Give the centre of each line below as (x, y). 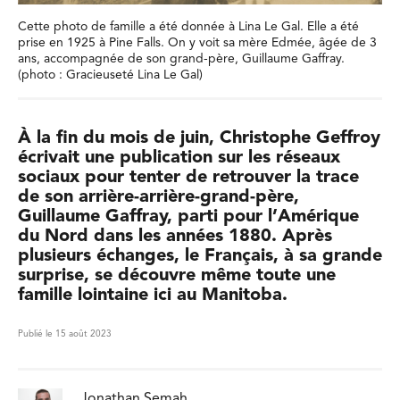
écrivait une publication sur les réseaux (179, 158)
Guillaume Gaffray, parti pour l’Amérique (188, 217)
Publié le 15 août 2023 (65, 334)
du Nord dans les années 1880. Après (175, 237)
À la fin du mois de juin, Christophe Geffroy (199, 138)
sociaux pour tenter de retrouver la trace (188, 178)
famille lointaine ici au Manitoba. (153, 296)
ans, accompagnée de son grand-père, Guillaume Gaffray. (181, 59)
